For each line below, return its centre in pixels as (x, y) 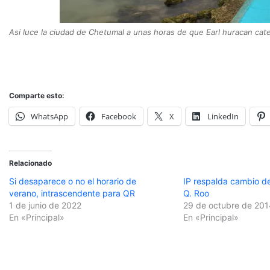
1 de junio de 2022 (45, 205)
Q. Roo (196, 193)
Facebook (119, 116)
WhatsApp (49, 116)
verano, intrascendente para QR (72, 193)
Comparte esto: (37, 95)
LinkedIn (223, 116)
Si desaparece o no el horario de (73, 181)
